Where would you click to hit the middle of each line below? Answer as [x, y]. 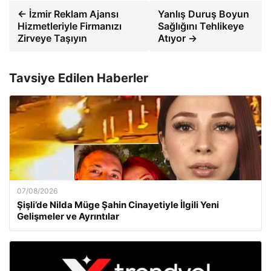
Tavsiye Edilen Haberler [79, 78]
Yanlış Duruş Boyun [203, 14]
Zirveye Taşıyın [52, 38]
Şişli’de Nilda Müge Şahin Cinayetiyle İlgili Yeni [118, 205]
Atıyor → [177, 38]
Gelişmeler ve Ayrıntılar [68, 217]
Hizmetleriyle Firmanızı [70, 26]
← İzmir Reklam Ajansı [68, 14]
